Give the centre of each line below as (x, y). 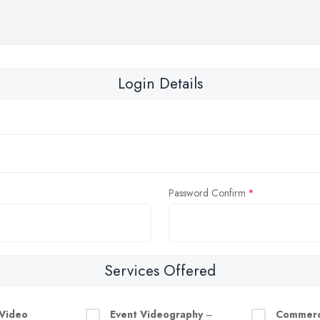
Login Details (160, 84)
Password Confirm (207, 193)
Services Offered (160, 271)
